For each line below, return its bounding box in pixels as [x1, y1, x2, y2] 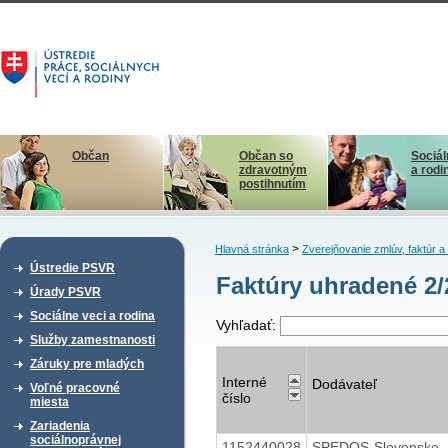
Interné [221, 373, 267, 390]
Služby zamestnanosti [30, 333, 155, 347]
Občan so [238, 149, 293, 163]
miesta [30, 395, 69, 409]
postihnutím [238, 177, 306, 191]
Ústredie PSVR [30, 261, 115, 275]
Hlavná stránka [214, 243, 289, 255]
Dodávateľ [311, 375, 377, 392]
